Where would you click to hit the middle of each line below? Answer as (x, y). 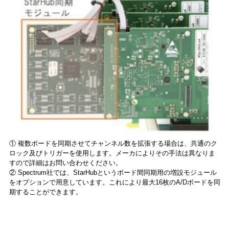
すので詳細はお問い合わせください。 (65, 163)
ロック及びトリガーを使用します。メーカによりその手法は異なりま (112, 153)
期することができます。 (45, 192)
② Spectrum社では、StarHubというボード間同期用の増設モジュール (113, 172)
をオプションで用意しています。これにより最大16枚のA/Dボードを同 (114, 182)
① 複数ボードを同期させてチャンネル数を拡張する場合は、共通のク (113, 143)
